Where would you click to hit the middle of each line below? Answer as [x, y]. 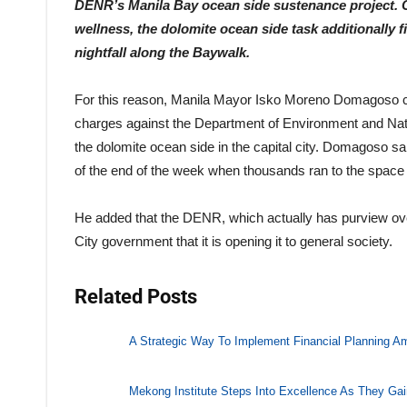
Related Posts [136, 296]
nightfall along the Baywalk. [162, 52]
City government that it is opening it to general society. [233, 241]
